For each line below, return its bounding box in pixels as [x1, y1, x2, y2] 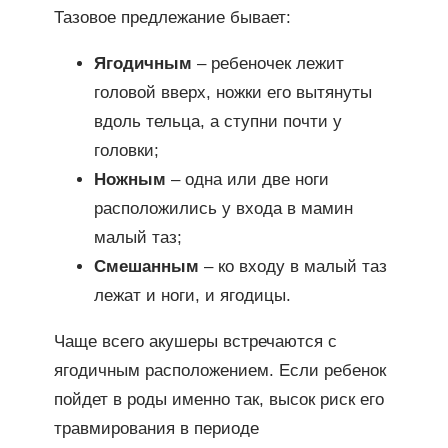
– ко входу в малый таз [198, 257, 387, 277]
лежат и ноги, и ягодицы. [93, 286, 291, 306]
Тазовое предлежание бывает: [53, 8, 291, 28]
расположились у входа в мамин [93, 199, 353, 219]
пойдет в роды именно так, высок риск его [53, 389, 384, 409]
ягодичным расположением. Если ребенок [53, 360, 386, 380]
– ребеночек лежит [191, 54, 344, 74]
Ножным [93, 170, 166, 190]
